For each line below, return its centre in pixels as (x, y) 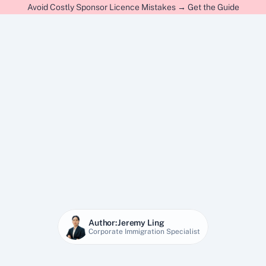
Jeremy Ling (141, 223)
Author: (103, 223)
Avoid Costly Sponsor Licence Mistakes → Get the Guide (133, 7)
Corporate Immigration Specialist (144, 232)
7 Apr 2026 (133, 251)
